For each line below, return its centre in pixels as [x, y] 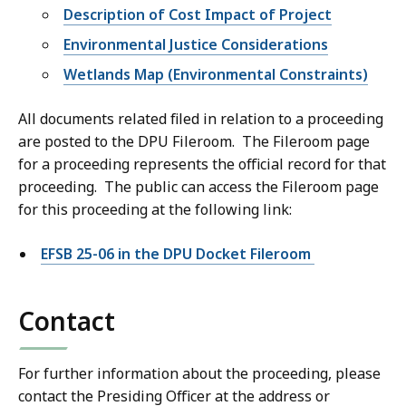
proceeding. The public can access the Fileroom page [198, 187]
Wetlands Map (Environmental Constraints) [216, 75]
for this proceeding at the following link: [155, 210]
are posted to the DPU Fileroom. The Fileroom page [194, 142]
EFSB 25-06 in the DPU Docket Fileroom [178, 254]
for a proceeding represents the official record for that [202, 164]
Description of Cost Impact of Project [198, 15]
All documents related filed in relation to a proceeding [201, 119]
